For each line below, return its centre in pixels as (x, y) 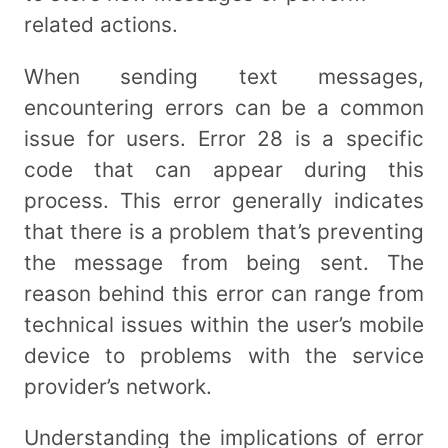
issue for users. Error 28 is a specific (224, 138)
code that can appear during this (224, 169)
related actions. (101, 24)
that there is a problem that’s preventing (224, 231)
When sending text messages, (224, 76)
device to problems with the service (224, 355)
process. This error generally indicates (224, 200)
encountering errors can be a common (224, 107)
